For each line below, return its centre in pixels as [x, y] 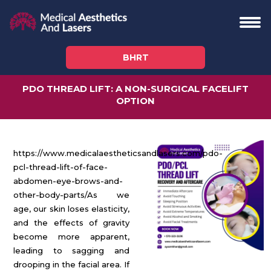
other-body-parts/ [50, 195]
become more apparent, [71, 237]
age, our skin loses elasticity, [71, 209]
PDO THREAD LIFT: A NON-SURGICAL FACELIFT [135, 89]
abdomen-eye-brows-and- [68, 181]
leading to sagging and [71, 250]
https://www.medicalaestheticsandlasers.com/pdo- [118, 153]
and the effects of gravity [71, 223]
